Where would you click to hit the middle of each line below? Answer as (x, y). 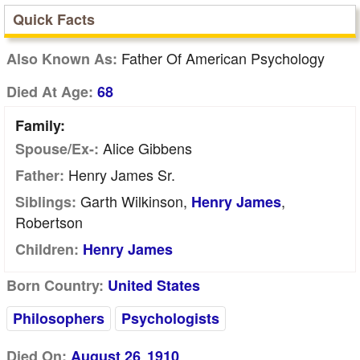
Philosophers (59, 318)
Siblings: (46, 202)
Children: (47, 249)
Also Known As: (62, 59)
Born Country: (55, 285)
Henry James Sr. (120, 174)
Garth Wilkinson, (134, 201)
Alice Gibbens (145, 148)
